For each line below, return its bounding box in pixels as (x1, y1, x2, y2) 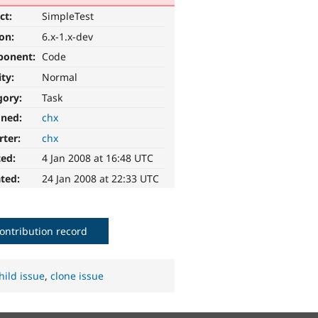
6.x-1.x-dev (42, 29, 94, 43)
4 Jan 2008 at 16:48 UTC (42, 151, 154, 165)
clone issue (50, 269, 104, 283)
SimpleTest (42, 9, 94, 23)
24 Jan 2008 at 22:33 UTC (42, 172, 160, 186)
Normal (42, 70, 78, 84)
